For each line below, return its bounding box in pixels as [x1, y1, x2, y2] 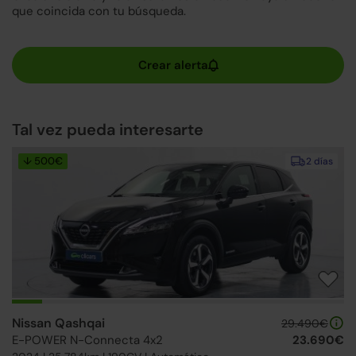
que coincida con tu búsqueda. [12, 3, 186, 19]
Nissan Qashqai [12, 315, 105, 331]
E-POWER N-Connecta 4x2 [12, 332, 163, 348]
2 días [306, 155, 333, 168]
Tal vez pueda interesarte [12, 119, 203, 140]
